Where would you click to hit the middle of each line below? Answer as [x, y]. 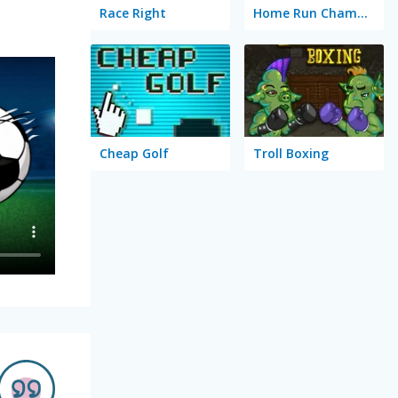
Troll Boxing [291, 154]
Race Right [132, 12]
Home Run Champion [362, 12]
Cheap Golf [134, 154]
